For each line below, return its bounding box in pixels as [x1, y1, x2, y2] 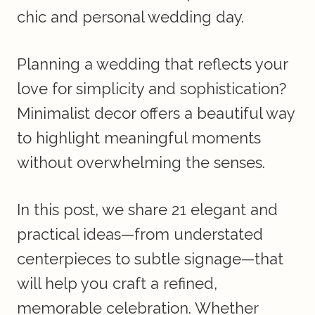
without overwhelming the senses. [17, 153, 265, 172]
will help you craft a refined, [17, 274, 217, 293]
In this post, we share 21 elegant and [17, 200, 278, 219]
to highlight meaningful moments [17, 129, 261, 148]
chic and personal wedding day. [17, 8, 244, 27]
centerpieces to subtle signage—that [17, 250, 283, 269]
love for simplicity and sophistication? [17, 79, 286, 98]
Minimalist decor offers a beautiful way [17, 104, 295, 123]
